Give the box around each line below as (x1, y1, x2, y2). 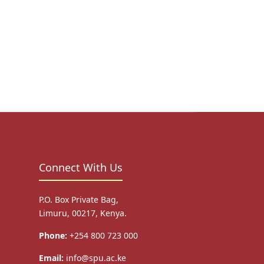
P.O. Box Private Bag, (39, 194, 118, 205)
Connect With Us (39, 160, 123, 174)
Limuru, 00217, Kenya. (39, 207, 127, 219)
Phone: (39, 230, 67, 241)
